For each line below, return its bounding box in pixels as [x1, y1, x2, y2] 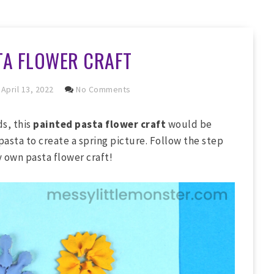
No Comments [76, 84, 131, 95]
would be [168, 117, 212, 131]
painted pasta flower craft [33, 117, 168, 131]
